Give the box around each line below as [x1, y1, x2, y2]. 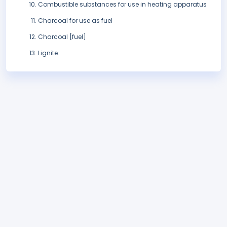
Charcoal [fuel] [38, 32, 86, 42]
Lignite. [38, 49, 59, 58]
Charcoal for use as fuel [38, 16, 112, 25]
